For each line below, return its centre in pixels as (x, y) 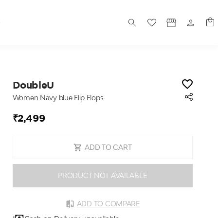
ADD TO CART (108, 147)
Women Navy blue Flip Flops (58, 98)
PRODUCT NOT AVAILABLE (103, 175)
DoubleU (33, 85)
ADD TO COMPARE (108, 204)
